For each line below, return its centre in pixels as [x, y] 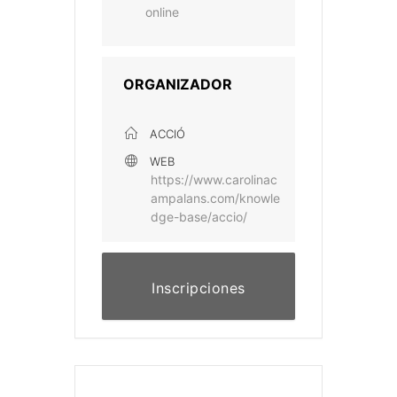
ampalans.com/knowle [215, 198]
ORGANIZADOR [178, 85]
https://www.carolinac [214, 180]
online [162, 12]
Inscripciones [198, 288]
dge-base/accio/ [199, 217]
